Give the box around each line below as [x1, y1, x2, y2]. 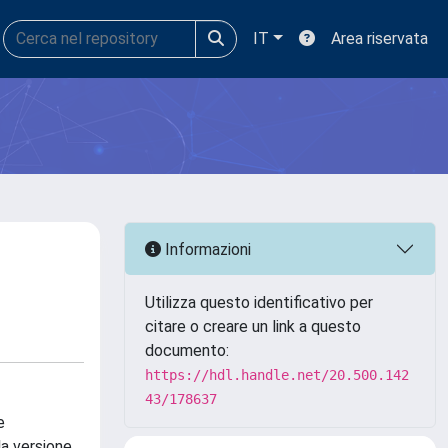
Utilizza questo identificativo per [145, 293, 373, 312]
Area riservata [331, 29, 428, 48]
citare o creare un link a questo [145, 317, 361, 336]
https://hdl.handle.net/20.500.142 [145, 367, 409, 383]
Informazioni [161, 239, 251, 259]
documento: [145, 341, 229, 360]
